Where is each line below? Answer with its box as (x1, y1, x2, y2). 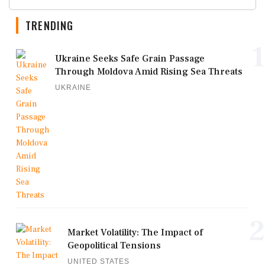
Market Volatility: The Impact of (67, 227, 203, 239)
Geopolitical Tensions (67, 240, 161, 252)
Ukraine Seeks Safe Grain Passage (55, 53, 205, 65)
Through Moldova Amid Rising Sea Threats (55, 66, 243, 78)
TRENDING (25, 18, 74, 34)
